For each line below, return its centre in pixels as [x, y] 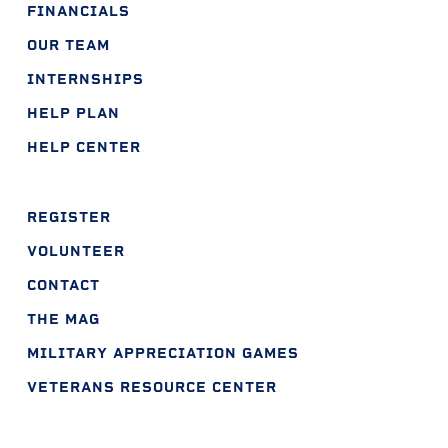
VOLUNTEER [75, 251]
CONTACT [63, 285]
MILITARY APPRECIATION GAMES [162, 353]
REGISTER [68, 217]
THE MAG [63, 319]
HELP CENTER [83, 147]
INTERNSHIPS [85, 79]
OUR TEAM [68, 45]
